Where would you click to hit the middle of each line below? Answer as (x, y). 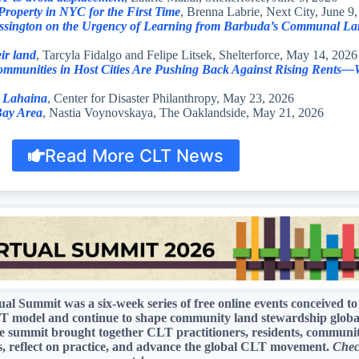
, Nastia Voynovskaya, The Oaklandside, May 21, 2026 (183, 112)
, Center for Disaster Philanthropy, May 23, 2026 (171, 98)
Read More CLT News (135, 155)
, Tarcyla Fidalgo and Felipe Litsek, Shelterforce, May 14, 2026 (197, 54)
